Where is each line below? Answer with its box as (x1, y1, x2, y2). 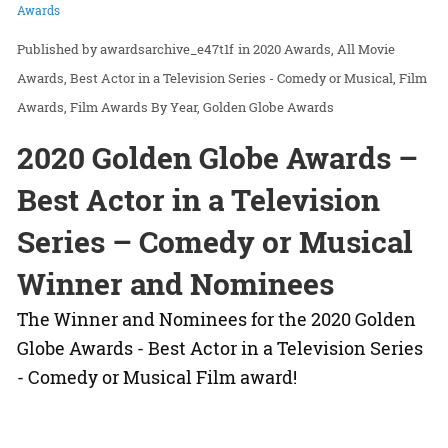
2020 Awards (253, 40, 331, 59)
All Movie (337, 40, 395, 59)
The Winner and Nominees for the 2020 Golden (17, 307, 416, 332)
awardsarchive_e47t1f (100, 40, 234, 59)
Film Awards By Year (70, 98, 197, 117)
